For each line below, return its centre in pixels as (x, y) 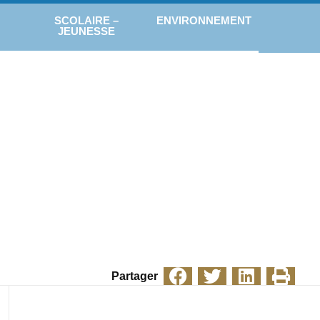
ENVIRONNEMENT (204, 20)
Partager (135, 276)
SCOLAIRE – (87, 20)
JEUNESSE (87, 31)
